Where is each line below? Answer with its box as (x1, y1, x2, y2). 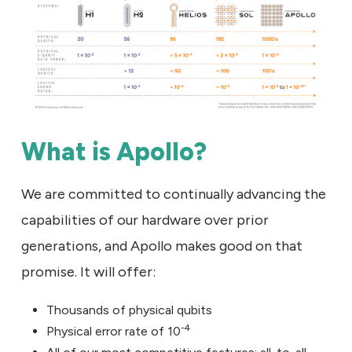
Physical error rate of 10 (46, 323, 181, 339)
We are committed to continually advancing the (21, 185, 326, 203)
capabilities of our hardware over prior (21, 211, 269, 229)
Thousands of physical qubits (46, 302, 212, 317)
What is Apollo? (21, 136, 207, 167)
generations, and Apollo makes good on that (21, 236, 302, 255)
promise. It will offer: (21, 262, 156, 280)
